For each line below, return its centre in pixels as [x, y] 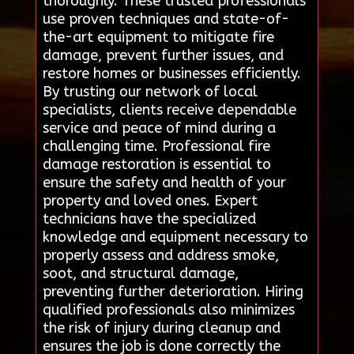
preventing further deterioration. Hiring [173, 291]
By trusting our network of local [150, 91]
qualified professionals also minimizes [168, 309]
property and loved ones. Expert [150, 200]
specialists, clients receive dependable [169, 109]
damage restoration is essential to [156, 164]
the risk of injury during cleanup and [161, 328]
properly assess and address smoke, [160, 255]
